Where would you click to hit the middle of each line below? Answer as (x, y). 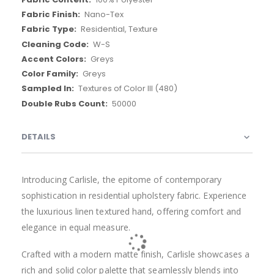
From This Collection (137, 212)
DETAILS (39, 136)
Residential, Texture (119, 29)
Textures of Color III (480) (128, 89)
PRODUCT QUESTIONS (68, 169)
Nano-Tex (104, 15)
